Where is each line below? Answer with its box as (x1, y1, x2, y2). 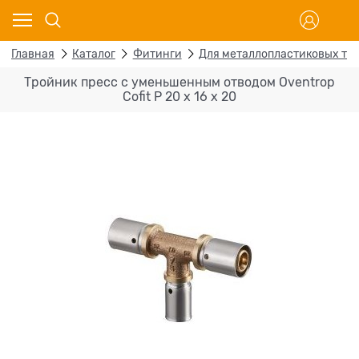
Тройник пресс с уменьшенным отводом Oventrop (24, 75, 335, 90)
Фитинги (132, 47, 182, 61)
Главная (11, 47, 54, 61)
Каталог (71, 47, 115, 61)
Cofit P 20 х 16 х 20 (123, 89, 236, 104)
